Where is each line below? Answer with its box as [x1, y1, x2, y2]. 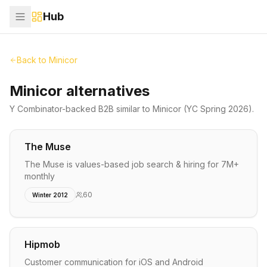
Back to [17, 55, 49, 65]
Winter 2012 [32, 191, 68, 198]
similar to [114, 104, 153, 114]
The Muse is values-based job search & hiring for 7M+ [24, 159, 239, 169]
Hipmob [24, 238, 60, 250]
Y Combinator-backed [10, 104, 98, 114]
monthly [24, 171, 55, 181]
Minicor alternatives [10, 82, 150, 100]
